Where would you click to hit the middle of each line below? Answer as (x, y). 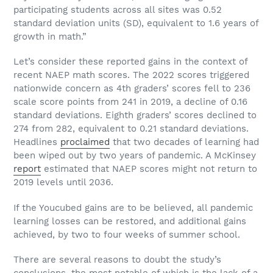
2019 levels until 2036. (63, 183)
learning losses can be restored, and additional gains (130, 221)
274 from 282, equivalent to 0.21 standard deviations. (131, 129)
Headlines (37, 142)
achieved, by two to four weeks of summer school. (127, 234)
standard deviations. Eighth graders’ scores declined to (135, 115)
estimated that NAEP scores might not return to (149, 169)
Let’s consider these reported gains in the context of (130, 62)
